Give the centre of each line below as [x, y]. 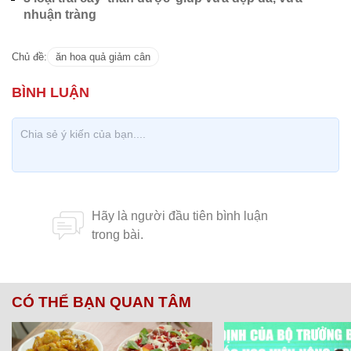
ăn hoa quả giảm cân [103, 56]
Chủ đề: [29, 56]
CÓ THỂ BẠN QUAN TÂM [101, 302]
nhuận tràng [60, 14]
